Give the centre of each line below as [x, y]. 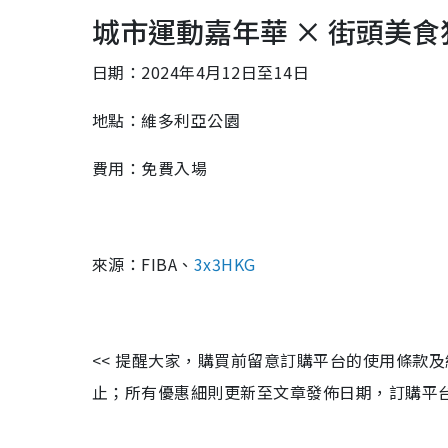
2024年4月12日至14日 [225, 72]
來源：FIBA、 [143, 264]
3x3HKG [224, 264]
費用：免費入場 [150, 168]
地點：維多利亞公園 [166, 120]
